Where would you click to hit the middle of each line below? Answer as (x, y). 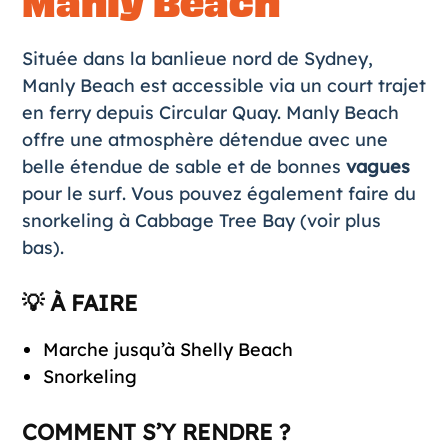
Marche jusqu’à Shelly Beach (167, 349)
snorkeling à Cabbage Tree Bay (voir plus (201, 220)
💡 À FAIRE (79, 302)
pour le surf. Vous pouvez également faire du (218, 193)
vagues (377, 166)
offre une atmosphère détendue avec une (204, 139)
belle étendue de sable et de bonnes (183, 166)
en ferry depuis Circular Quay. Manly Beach (210, 112)
